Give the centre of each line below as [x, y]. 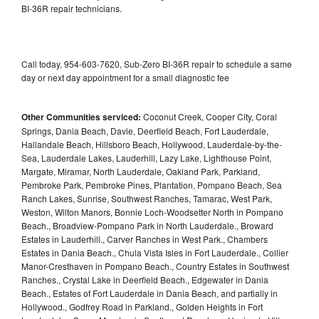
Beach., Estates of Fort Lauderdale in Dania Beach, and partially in [150, 293]
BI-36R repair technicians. [73, 8]
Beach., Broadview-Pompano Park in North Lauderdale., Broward [147, 225]
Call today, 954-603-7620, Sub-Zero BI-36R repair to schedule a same [157, 63]
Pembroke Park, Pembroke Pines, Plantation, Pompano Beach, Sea [152, 184]
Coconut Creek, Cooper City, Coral [209, 116]
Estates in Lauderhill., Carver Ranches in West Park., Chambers [145, 239]
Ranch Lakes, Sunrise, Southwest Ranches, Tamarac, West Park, [147, 198]
